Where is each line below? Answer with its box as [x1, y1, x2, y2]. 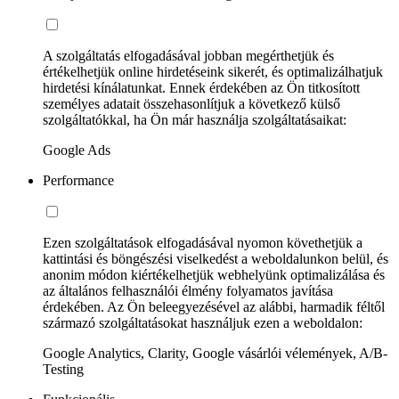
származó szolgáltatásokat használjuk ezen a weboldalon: [43, 314, 362, 330]
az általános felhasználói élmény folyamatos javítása [43, 282, 333, 298]
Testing [43, 361, 84, 377]
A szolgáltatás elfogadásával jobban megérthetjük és [43, 47, 334, 63]
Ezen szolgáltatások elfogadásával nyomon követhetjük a [43, 234, 362, 250]
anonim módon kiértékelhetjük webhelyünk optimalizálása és [43, 266, 385, 282]
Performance [43, 172, 114, 188]
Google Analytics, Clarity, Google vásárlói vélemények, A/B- [43, 345, 387, 361]
